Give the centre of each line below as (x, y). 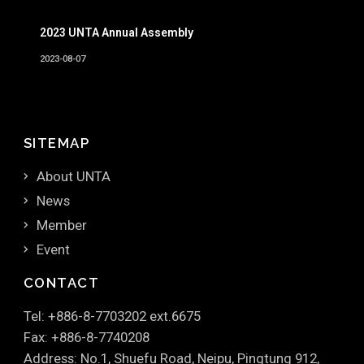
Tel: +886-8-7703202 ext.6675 (112, 316)
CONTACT (61, 282)
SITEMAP (56, 143)
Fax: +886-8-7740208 (86, 337)
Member (61, 225)
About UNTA (73, 176)
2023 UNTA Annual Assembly (116, 32)
